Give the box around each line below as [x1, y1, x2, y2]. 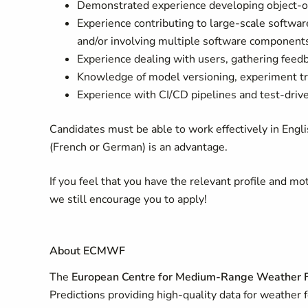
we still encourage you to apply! [49, 192, 207, 207]
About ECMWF [49, 243, 125, 258]
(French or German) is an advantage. [49, 140, 228, 155]
